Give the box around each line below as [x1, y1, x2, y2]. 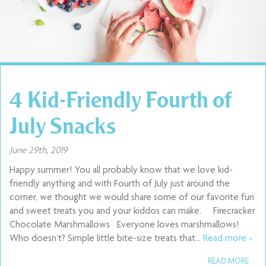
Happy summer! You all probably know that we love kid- [9, 166, 233, 176]
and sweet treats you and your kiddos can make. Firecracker [9, 207, 255, 217]
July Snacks [9, 111, 116, 140]
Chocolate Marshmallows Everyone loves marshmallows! [9, 220, 239, 230]
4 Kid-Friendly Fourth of [9, 85, 232, 113]
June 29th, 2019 [9, 146, 67, 156]
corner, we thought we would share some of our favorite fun [9, 193, 254, 203]
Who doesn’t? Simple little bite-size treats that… [9, 234, 203, 244]
